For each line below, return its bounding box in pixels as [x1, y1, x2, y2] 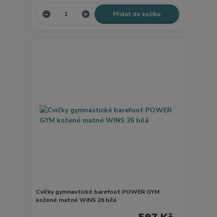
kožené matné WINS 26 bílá [35, 196, 116, 204]
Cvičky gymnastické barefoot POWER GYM [35, 187, 160, 196]
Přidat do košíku [113, 10, 161, 18]
